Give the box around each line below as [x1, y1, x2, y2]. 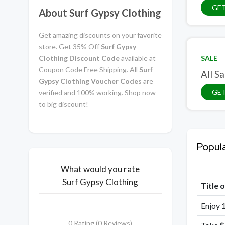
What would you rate [61, 164, 140, 174]
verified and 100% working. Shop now [39, 88, 156, 97]
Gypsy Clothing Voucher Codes [39, 77, 142, 85]
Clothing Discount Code [39, 54, 120, 62]
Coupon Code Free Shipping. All [39, 65, 138, 74]
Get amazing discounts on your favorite [39, 31, 162, 39]
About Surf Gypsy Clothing [39, 7, 161, 19]
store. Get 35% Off [39, 42, 99, 51]
